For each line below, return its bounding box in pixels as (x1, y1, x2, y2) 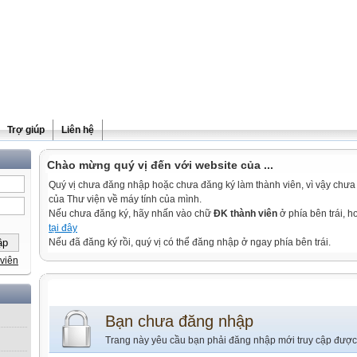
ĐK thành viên (214, 208, 277, 219)
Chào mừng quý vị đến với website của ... (47, 159, 273, 171)
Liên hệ (61, 124, 94, 135)
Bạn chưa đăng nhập (105, 312, 253, 330)
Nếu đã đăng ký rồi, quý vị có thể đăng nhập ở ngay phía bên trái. (49, 237, 331, 248)
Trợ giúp (7, 124, 45, 135)
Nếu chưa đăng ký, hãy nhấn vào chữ (49, 208, 214, 219)
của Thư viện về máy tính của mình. (49, 194, 202, 205)
